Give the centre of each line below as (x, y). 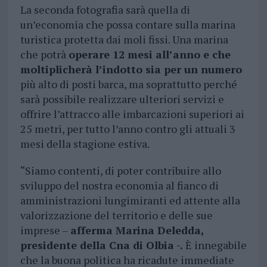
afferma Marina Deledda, (137, 230)
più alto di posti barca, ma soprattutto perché (128, 84)
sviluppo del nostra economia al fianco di (119, 186)
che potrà (44, 55)
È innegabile (215, 245)
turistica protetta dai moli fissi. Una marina (124, 40)
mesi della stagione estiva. (86, 144)
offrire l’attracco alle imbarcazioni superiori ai (132, 114)
